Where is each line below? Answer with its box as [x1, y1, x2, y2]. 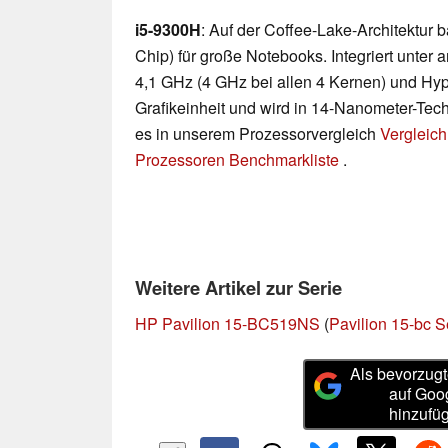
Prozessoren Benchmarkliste [135, 148, 343, 172]
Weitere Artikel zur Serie [135, 274, 342, 302]
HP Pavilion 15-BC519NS [135, 312, 320, 336]
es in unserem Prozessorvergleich [135, 122, 380, 146]
